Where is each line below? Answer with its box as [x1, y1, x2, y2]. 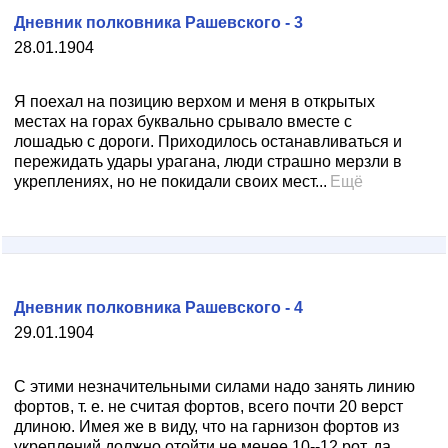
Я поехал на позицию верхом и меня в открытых [14, 93, 375, 110]
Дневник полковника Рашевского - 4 [14, 299, 303, 316]
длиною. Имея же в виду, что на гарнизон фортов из [14, 418, 399, 435]
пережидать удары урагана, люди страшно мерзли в [14, 153, 402, 170]
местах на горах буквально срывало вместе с [14, 113, 352, 130]
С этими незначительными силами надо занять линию [14, 378, 415, 395]
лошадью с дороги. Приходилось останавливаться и [14, 133, 402, 150]
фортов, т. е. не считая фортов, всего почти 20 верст [14, 398, 403, 415]
